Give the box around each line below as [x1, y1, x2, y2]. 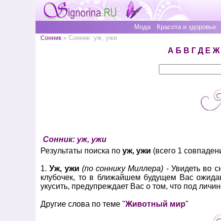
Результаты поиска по [40, 147, 122, 155]
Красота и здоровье [157, 23, 216, 31]
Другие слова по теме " [40, 200, 125, 208]
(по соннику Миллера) [81, 164, 164, 173]
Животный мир [125, 200, 185, 208]
